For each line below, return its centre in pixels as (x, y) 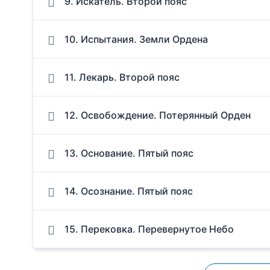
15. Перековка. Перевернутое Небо (149, 229)
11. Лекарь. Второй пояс (122, 77)
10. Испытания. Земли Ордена (136, 39)
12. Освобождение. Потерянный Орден (158, 115)
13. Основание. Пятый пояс (129, 153)
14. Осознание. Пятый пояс (129, 191)
